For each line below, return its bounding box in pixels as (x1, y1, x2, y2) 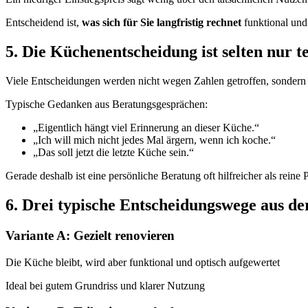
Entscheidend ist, (5, 16, 82, 29)
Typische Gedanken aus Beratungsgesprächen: (5, 98, 208, 110)
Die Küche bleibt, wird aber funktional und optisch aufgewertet (5, 256, 280, 268)
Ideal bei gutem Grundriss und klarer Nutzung (5, 279, 205, 291)
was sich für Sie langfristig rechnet (82, 16, 241, 29)
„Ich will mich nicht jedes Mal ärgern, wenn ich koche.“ (33, 134, 276, 146)
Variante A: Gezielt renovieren (5, 228, 175, 243)
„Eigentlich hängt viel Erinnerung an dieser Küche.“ (33, 122, 259, 133)
